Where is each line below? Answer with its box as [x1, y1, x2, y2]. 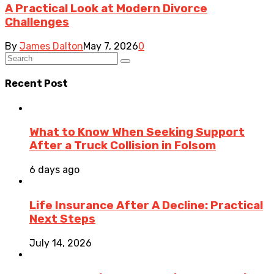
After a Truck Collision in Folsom [29, 139, 216, 153]
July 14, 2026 [29, 237, 92, 249]
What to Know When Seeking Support [29, 125, 245, 139]
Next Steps [29, 212, 95, 226]
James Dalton [20, 40, 83, 53]
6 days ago [29, 164, 80, 176]
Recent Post [5, 78, 68, 90]
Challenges [5, 15, 69, 29]
